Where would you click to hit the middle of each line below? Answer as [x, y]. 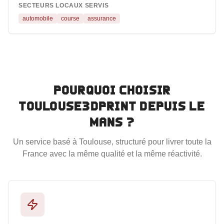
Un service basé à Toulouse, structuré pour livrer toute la [112, 142]
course [70, 18]
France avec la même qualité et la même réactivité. [112, 154]
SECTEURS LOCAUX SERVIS [64, 5]
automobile [38, 18]
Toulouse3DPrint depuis [104, 106]
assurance [102, 18]
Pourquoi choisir [112, 90]
